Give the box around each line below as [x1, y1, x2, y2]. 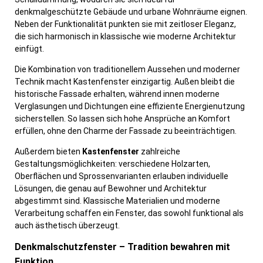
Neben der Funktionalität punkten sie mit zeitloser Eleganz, [15, 19, 236, 29]
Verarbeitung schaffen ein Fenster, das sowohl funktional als [15, 208, 244, 218]
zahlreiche [139, 147, 180, 157]
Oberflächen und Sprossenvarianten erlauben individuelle [15, 171, 228, 181]
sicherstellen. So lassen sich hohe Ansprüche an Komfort [15, 114, 230, 124]
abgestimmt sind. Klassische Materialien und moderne [15, 196, 220, 206]
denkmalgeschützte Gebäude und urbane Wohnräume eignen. [15, 7, 247, 17]
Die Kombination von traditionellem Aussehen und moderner [15, 65, 240, 75]
